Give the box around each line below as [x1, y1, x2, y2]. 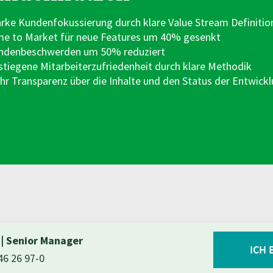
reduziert [123, 44, 165, 58]
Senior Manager [5, 233, 83, 248]
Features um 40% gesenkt [100, 30, 221, 44]
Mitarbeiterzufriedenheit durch [40, 59, 183, 73]
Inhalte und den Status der [108, 74, 232, 88]
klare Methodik [182, 59, 252, 73]
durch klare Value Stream [115, 15, 231, 29]
